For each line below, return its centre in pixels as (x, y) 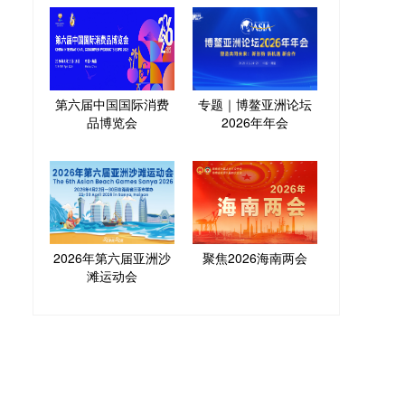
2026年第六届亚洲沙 (112, 257)
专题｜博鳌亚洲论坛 (255, 104)
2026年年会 (255, 122)
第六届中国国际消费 (112, 104)
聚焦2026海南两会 (255, 257)
